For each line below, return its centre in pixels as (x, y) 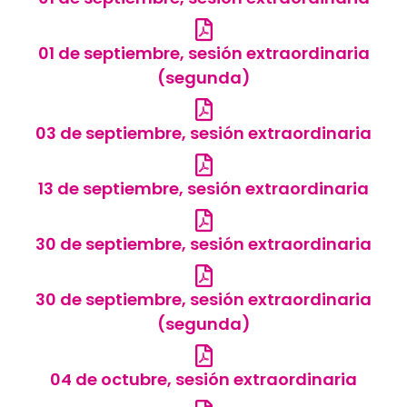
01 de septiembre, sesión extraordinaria (203, 54)
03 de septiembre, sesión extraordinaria (203, 134)
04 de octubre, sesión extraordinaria (203, 380)
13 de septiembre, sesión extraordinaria (203, 189)
